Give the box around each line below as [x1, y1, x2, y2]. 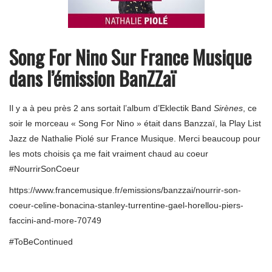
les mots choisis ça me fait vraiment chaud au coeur [9, 149, 208, 159]
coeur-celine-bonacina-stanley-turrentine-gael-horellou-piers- [9, 200, 243, 211]
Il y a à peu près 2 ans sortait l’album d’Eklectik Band [9, 103, 214, 114]
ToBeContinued [14, 237, 73, 247]
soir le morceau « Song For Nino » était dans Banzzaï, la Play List [9, 118, 261, 129]
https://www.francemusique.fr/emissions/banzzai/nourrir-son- [9, 185, 241, 195]
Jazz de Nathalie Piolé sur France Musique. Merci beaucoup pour [9, 134, 260, 144]
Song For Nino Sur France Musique [9, 42, 251, 72]
